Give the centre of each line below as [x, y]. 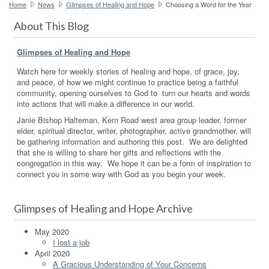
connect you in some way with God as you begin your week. [121, 174]
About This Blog [51, 26]
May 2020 [52, 231]
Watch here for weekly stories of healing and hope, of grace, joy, [128, 71]
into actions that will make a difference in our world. [106, 103]
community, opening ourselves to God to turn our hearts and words [134, 92]
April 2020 [52, 253]
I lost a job [71, 242]
